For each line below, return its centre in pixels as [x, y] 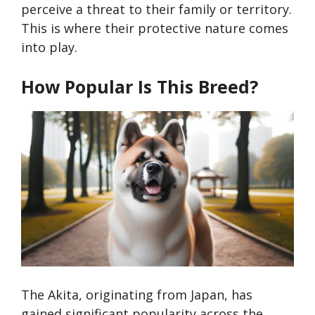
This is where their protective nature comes [155, 28]
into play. [49, 47]
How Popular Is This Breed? [140, 86]
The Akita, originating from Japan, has [137, 295]
